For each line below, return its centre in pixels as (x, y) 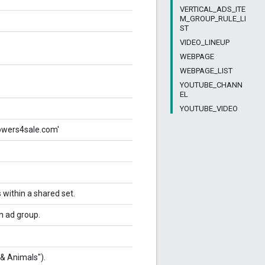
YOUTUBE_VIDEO (209, 109)
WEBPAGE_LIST (206, 71)
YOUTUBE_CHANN (211, 85)
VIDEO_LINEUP (205, 42)
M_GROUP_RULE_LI (213, 19)
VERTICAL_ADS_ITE (213, 9)
